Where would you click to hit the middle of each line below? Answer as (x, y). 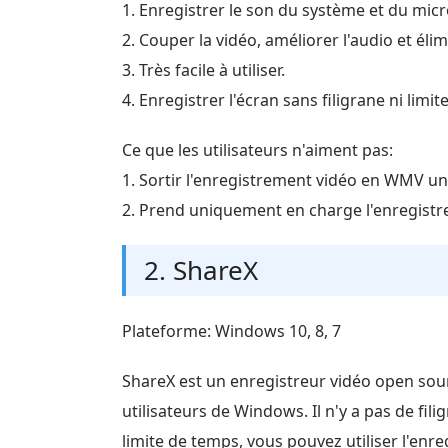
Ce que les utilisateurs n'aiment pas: (257, 150)
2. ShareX (201, 270)
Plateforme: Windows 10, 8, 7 (231, 331)
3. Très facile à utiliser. (203, 70)
